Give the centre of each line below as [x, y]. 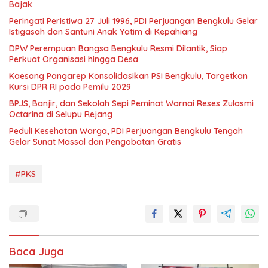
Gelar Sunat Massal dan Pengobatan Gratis [95, 142]
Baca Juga [36, 252]
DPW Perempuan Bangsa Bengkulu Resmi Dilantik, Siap [118, 49]
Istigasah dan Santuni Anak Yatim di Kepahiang [103, 32]
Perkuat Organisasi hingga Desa [74, 60]
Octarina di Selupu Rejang [61, 115]
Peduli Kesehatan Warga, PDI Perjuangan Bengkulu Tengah [126, 131]
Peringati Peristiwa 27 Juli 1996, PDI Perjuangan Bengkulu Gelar [133, 21]
